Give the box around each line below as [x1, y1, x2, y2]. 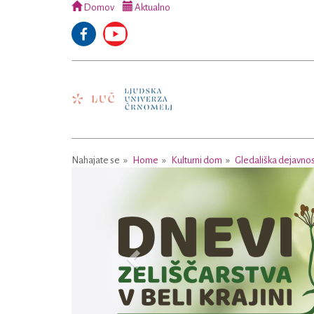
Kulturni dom [171, 155, 222, 165]
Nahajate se [71, 155, 120, 165]
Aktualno [133, 2, 170, 13]
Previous [130, 170, 177, 184]
